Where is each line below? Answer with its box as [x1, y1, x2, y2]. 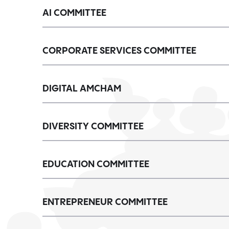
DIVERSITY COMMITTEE [42, 122, 144, 131]
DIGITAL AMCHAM [42, 84, 121, 94]
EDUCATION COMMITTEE [42, 159, 149, 169]
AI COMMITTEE [42, 8, 106, 18]
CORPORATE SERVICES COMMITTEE [42, 46, 196, 56]
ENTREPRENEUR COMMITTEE [42, 197, 168, 207]
